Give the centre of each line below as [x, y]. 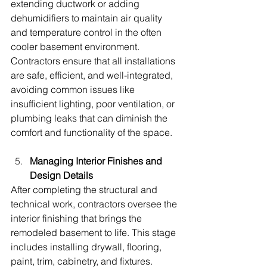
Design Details [61, 176]
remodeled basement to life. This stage [94, 233]
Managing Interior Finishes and [97, 161]
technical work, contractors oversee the [95, 204]
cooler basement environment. [76, 47]
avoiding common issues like [74, 90]
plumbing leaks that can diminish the [90, 118]
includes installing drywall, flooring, [87, 247]
